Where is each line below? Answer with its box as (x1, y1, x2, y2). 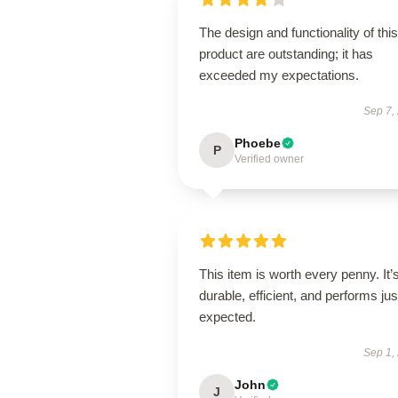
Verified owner (235, 153, 304, 165)
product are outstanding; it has (199, 46, 373, 61)
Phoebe (235, 136, 281, 150)
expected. (199, 309, 259, 324)
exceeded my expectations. (199, 68, 359, 83)
